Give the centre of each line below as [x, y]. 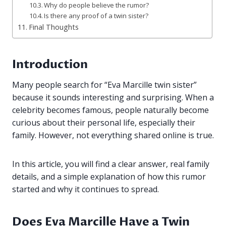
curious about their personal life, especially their [104, 123]
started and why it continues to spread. [86, 189]
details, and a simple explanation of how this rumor [109, 177]
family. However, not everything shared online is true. [113, 135]
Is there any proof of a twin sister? [96, 16]
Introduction [50, 64]
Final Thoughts [53, 27]
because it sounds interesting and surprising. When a [113, 98]
